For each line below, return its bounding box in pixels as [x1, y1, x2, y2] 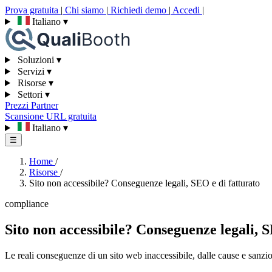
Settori [15, 89, 45, 100]
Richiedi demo [108, 5, 169, 15]
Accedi [171, 5, 202, 15]
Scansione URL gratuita [5, 111, 97, 121]
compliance [5, 199, 49, 209]
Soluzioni [15, 55, 56, 65]
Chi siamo [63, 5, 106, 15]
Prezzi [5, 100, 31, 110]
